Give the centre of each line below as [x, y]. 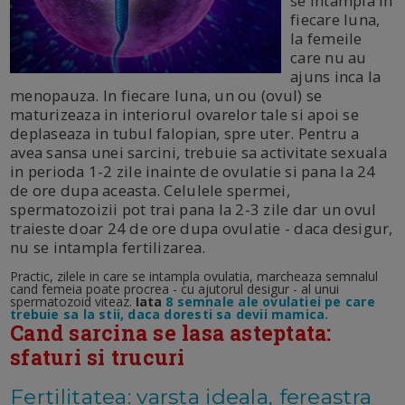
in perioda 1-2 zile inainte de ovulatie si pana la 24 [193, 172]
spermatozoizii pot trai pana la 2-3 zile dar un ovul [193, 210]
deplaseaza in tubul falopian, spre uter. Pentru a [185, 134]
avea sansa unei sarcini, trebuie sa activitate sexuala [198, 153]
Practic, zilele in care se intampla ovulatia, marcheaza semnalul [194, 277]
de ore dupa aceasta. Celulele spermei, [150, 191]
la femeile [326, 39]
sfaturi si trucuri [100, 358]
